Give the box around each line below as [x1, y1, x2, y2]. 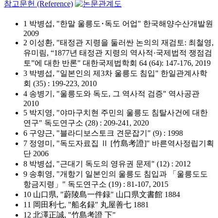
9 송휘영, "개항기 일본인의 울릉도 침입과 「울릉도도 [23, 170, 208, 178]
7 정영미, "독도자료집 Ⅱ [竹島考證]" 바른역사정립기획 [23, 139, 214, 147]
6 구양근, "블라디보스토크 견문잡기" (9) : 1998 [23, 129, 183, 137]
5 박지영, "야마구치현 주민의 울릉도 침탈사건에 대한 [23, 109, 208, 117]
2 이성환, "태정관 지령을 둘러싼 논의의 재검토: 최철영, [23, 38, 214, 47]
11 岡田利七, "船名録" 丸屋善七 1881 [23, 200, 149, 209]
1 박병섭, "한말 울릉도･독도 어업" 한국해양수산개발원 [23, 19, 213, 28]
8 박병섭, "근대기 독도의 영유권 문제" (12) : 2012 [23, 160, 191, 168]
